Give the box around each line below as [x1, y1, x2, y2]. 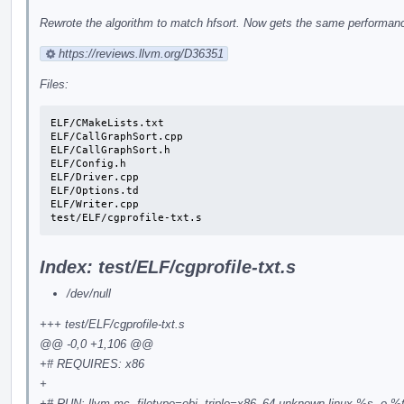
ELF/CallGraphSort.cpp [50, 130, 183, 142]
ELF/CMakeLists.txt [50, 116, 164, 129]
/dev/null [67, 286, 111, 300]
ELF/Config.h [50, 157, 126, 170]
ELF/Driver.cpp [50, 170, 139, 183]
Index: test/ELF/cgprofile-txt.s [40, 256, 296, 277]
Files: [40, 77, 69, 91]
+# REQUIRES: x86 [40, 356, 144, 371]
